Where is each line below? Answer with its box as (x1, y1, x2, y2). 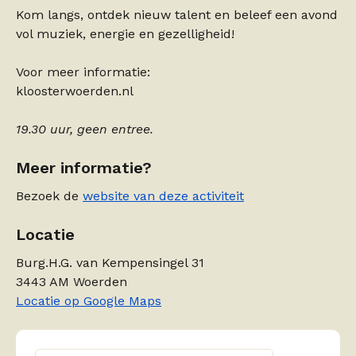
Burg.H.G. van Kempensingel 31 (16, 254, 204, 270)
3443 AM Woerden (16, 273, 127, 289)
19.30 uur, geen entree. (16, 121, 153, 137)
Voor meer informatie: (16, 64, 150, 79)
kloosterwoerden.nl (16, 83, 133, 99)
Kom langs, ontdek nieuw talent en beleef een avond (16, 6, 338, 22)
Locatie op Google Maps (16, 292, 161, 308)
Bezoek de (16, 188, 83, 203)
